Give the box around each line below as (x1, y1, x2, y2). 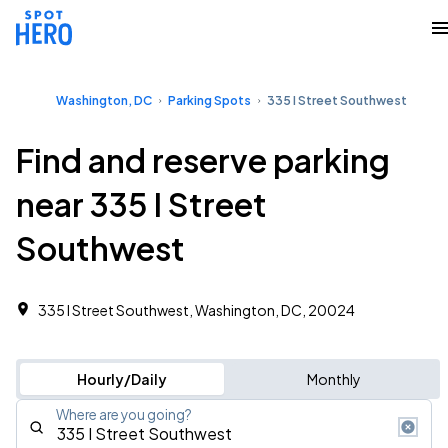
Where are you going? (56, 406, 192, 423)
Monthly (306, 370, 361, 388)
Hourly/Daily (76, 370, 167, 388)
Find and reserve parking (16, 140, 390, 180)
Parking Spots (168, 93, 251, 108)
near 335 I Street (16, 184, 267, 224)
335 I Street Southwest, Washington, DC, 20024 (38, 301, 355, 319)
